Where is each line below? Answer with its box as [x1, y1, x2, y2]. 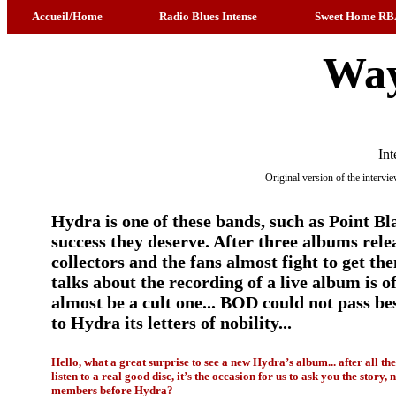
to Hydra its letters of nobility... [51, 313, 292, 332]
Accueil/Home [31, 10, 103, 23]
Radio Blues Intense [158, 10, 257, 23]
